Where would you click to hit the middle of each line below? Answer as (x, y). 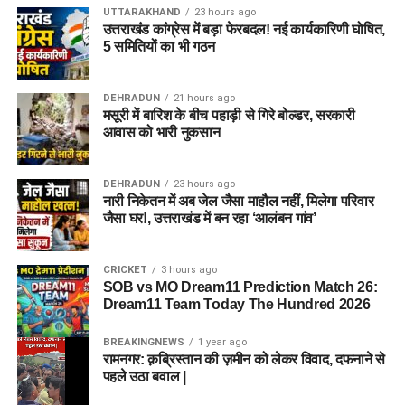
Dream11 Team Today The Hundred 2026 (236, 305)
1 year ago (222, 343)
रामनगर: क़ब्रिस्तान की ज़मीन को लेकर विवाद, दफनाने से (244, 360)
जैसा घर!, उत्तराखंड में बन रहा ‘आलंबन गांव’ (209, 219)
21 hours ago (204, 99)
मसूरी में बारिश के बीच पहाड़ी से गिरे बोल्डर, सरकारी (229, 116)
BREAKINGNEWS (143, 343)
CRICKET (125, 270)
